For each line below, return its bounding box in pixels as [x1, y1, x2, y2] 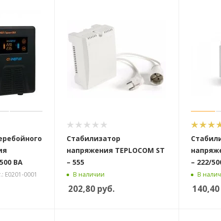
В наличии [73, 170, 105, 179]
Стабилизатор [66, 133, 120, 143]
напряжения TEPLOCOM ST [66, 145, 165, 155]
